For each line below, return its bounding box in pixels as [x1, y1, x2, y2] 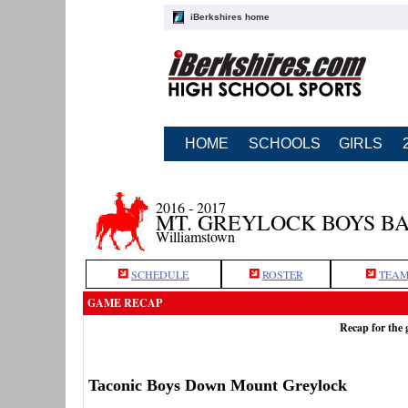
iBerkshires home [189, 12, 270, 22]
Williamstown [156, 227, 235, 246]
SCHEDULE [131, 267, 189, 281]
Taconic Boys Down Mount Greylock [88, 375, 347, 394]
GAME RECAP [87, 295, 162, 311]
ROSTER [261, 267, 303, 281]
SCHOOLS [248, 136, 321, 151]
